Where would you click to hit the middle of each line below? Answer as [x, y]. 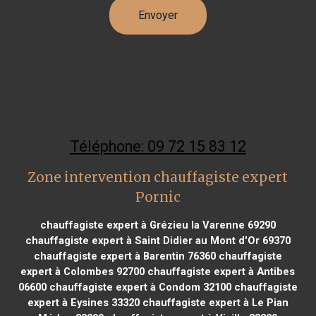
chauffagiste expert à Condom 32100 [139, 287]
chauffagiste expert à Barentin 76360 [124, 256]
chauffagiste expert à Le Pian [214, 302]
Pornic [158, 197]
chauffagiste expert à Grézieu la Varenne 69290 [158, 225]
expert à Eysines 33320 [83, 302]
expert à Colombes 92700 [83, 271]
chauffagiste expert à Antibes [220, 271]
